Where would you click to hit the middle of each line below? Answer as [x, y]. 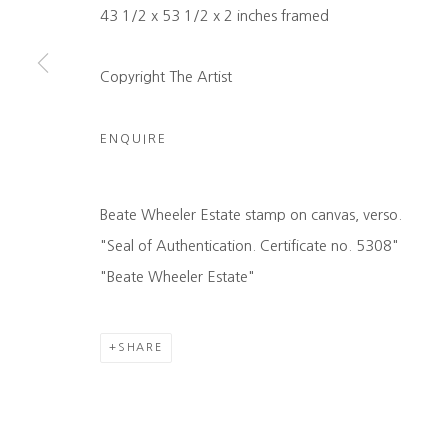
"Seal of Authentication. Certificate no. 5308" [249, 246]
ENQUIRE [133, 138]
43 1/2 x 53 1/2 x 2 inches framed [214, 16]
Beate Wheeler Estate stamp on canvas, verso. [251, 215]
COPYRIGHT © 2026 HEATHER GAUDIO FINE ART [232, 25]
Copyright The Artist [166, 77]
